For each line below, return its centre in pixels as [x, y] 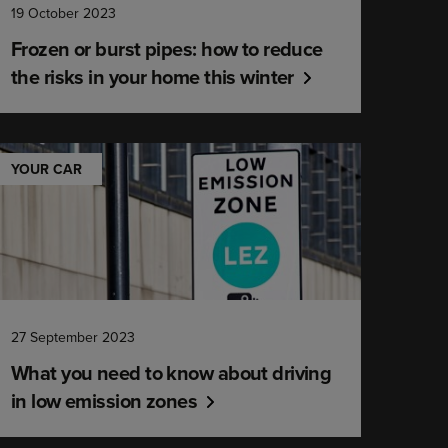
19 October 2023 [63, 13]
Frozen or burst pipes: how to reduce [166, 48]
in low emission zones [104, 400]
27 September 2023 [72, 337]
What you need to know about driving [171, 372]
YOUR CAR [46, 169]
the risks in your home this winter [152, 76]
